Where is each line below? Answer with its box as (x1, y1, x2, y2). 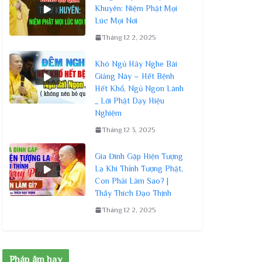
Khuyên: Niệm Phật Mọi (95, 3, 177, 13)
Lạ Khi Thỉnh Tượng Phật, (95, 163, 183, 173)
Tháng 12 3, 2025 (102, 125, 155, 134)
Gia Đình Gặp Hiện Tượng (95, 151, 183, 161)
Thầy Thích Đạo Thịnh (95, 188, 171, 198)
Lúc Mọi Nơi (95, 15, 137, 25)
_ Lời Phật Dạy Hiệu (95, 95, 164, 105)
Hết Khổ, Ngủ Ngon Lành (95, 83, 184, 93)
